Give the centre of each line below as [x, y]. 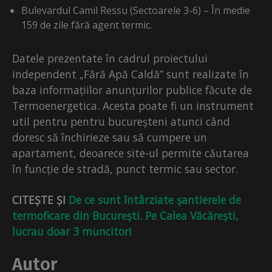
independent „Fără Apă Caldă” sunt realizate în [131, 74]
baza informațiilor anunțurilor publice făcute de [132, 90]
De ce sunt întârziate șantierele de [155, 200]
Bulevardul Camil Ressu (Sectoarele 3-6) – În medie [136, 11]
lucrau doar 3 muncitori [72, 232]
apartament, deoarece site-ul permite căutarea [131, 153]
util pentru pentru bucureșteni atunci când [121, 122]
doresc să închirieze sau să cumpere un [110, 138]
